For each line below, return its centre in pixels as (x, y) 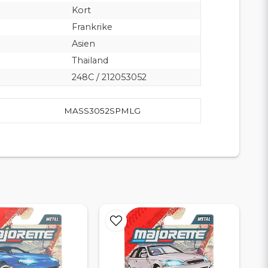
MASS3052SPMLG (103, 110)
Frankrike (92, 27)
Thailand (90, 60)
